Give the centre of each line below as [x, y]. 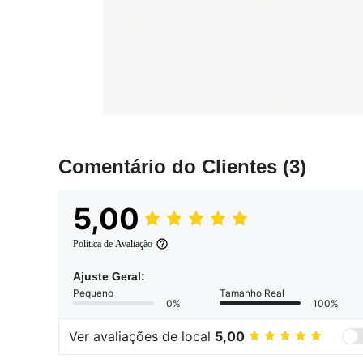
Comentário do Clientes [171, 166]
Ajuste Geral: [109, 276]
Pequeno [93, 293]
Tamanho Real [252, 293]
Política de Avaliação [113, 243]
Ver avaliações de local [142, 337]
